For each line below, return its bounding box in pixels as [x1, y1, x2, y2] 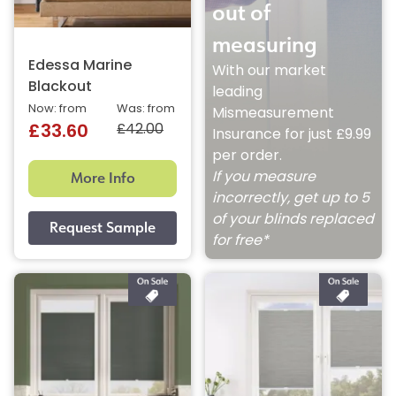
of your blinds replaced [212, 212, 374, 227]
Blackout [28, 80, 92, 95]
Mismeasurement [212, 106, 334, 121]
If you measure [212, 170, 316, 185]
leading [212, 85, 263, 100]
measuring [212, 29, 317, 60]
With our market [212, 64, 326, 79]
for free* [212, 233, 269, 248]
